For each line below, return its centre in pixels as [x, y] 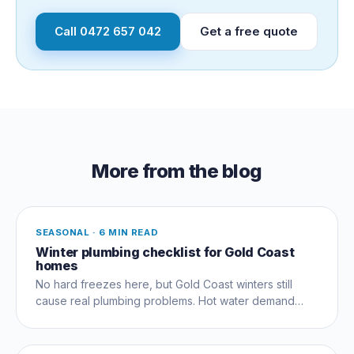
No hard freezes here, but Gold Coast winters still [164, 284]
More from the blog [177, 171]
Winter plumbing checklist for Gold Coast [165, 252]
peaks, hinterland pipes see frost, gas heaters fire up [174, 317]
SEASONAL [63, 232]
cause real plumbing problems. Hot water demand [165, 300]
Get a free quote [249, 31]
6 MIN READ [129, 232]
